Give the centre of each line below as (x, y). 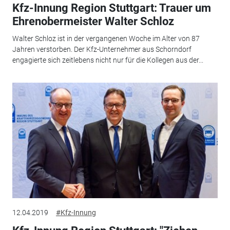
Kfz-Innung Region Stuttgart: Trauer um (111, 8)
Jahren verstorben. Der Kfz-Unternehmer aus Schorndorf (102, 50)
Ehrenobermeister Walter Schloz (93, 21)
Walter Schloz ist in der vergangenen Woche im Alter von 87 (106, 39)
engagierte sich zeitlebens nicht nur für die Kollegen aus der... (108, 60)
